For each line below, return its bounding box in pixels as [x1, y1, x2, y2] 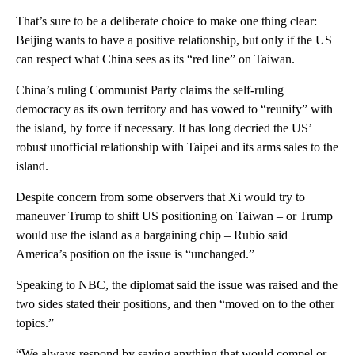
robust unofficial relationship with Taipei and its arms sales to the [16, 139, 338, 154]
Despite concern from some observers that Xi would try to [16, 189, 305, 204]
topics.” [16, 315, 54, 330]
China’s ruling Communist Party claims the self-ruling [16, 82, 284, 97]
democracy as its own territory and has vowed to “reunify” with [16, 101, 333, 116]
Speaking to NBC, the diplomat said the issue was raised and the [16, 277, 338, 292]
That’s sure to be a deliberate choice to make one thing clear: [16, 13, 317, 28]
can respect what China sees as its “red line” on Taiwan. [16, 52, 295, 66]
